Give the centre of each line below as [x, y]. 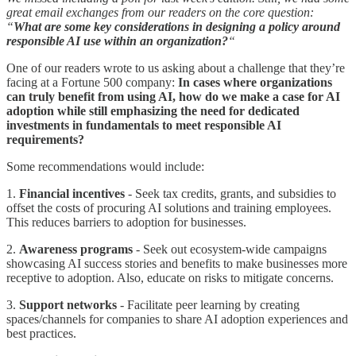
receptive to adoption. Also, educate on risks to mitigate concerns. [170, 278]
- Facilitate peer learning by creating [208, 305]
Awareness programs [76, 250]
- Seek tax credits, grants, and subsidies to [230, 194]
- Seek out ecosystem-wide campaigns [230, 250]
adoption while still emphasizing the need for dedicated [153, 111]
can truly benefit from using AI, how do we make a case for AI [173, 97]
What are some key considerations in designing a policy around [177, 27]
